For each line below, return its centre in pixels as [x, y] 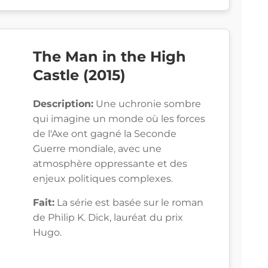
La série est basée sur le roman [129, 203]
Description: [63, 104]
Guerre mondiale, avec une [97, 149]
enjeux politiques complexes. [103, 179]
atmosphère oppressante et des [110, 164]
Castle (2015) [79, 75]
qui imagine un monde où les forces [119, 119]
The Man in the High [109, 57]
